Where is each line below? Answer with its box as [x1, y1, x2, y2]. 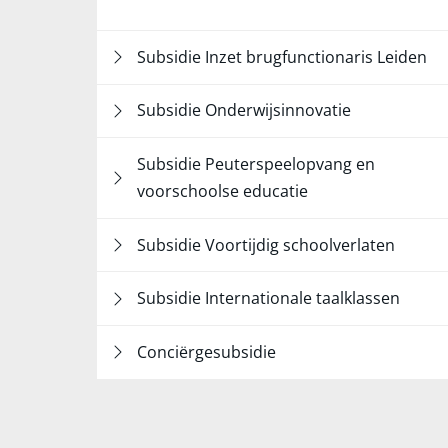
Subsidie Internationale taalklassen [137, 287, 400, 310]
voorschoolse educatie [137, 179, 308, 202]
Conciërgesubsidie [137, 340, 276, 363]
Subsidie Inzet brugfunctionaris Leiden [137, 45, 427, 68]
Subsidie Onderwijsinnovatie [137, 99, 351, 122]
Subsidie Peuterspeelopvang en [137, 152, 375, 175]
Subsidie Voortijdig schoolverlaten [137, 233, 395, 256]
